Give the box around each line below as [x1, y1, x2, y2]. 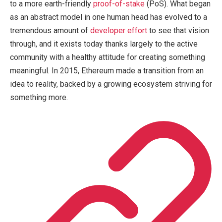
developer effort [90, 26, 147, 36]
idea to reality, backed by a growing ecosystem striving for [10, 79, 212, 89]
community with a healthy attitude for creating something [10, 53, 205, 62]
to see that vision [147, 26, 209, 36]
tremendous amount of [10, 26, 90, 36]
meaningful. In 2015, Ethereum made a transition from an [10, 66, 204, 76]
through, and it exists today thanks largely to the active [10, 39, 198, 49]
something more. [10, 93, 68, 103]
